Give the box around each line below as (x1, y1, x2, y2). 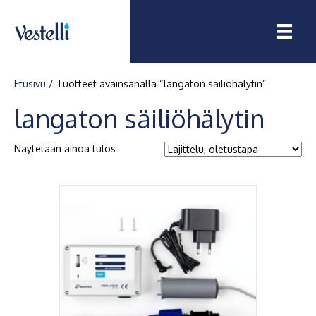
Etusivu (14, 78, 46, 90)
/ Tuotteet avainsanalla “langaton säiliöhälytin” (46, 78, 266, 90)
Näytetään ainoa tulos (14, 142, 116, 154)
